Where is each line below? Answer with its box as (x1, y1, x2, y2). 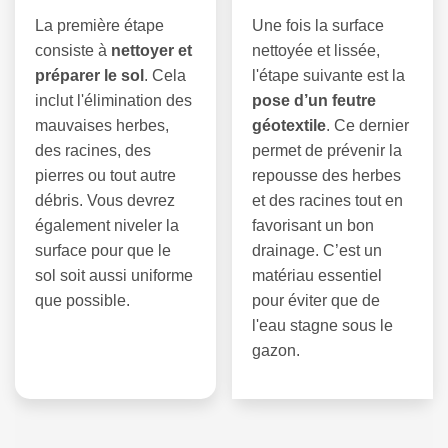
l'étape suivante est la (252, 66, 406, 84)
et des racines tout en (252, 191, 404, 209)
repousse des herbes (252, 166, 402, 184)
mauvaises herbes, (35, 116, 169, 134)
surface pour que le (35, 241, 171, 259)
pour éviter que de (252, 291, 381, 309)
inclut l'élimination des (35, 91, 192, 109)
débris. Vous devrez (35, 191, 175, 209)
